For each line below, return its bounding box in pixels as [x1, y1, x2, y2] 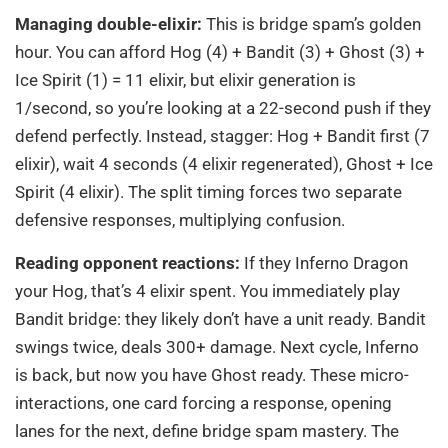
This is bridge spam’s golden [202, 14, 421, 35]
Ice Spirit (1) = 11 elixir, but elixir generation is [15, 70, 356, 91]
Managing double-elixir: [15, 14, 202, 35]
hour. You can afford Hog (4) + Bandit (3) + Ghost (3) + [15, 42, 425, 63]
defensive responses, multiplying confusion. [15, 210, 345, 231]
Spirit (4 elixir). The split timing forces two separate [15, 182, 402, 203]
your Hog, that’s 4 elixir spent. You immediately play [15, 280, 400, 301]
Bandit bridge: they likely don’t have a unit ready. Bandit [15, 308, 426, 329]
